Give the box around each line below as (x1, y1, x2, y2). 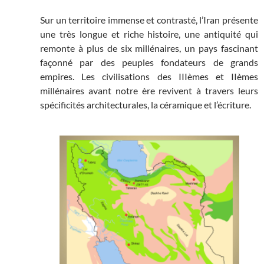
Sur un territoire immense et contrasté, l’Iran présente (40, 14, 258, 26)
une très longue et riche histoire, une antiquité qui (40, 28, 258, 40)
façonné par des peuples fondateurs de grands (40, 57, 258, 68)
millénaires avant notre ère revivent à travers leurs (40, 85, 258, 97)
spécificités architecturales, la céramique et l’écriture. (40, 99, 251, 111)
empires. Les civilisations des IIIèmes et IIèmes (40, 71, 258, 82)
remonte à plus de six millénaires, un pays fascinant (40, 42, 258, 54)
